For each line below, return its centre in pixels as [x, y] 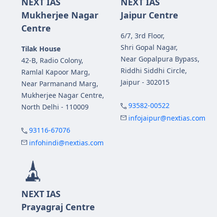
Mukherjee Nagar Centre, [63, 95]
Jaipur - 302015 [145, 82]
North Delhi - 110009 [55, 107]
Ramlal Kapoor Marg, [56, 72]
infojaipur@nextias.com [167, 118]
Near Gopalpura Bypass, [160, 59]
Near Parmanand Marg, [60, 83]
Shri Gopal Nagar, [149, 47]
